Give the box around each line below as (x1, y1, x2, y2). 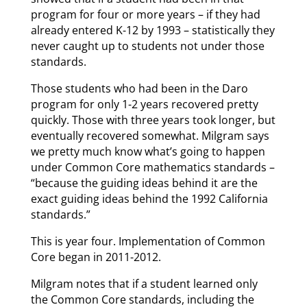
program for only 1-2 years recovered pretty (30, 97, 258, 112)
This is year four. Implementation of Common (30, 234, 265, 249)
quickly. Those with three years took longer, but (30, 112, 275, 128)
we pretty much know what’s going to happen (30, 144, 265, 160)
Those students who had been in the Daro (30, 81, 248, 97)
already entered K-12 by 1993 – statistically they (30, 23, 275, 38)
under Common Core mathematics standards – (30, 160, 275, 175)
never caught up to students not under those (30, 38, 265, 54)
